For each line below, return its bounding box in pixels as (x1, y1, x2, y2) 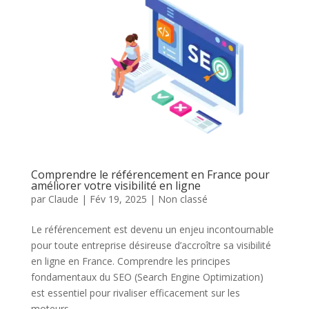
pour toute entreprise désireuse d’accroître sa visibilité (30, 238, 271, 252)
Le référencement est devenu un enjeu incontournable (30, 222, 274, 236)
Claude (48, 192, 79, 206)
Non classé (157, 192, 208, 206)
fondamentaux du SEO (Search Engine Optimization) (30, 270, 263, 283)
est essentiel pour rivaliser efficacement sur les (30, 286, 240, 299)
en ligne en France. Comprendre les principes (30, 254, 230, 268)
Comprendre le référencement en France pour (30, 166, 270, 182)
